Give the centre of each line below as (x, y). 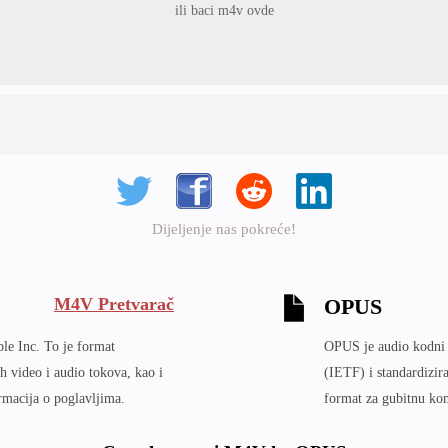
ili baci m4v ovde (224, 10)
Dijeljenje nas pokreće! (224, 229)
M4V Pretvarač (114, 303)
